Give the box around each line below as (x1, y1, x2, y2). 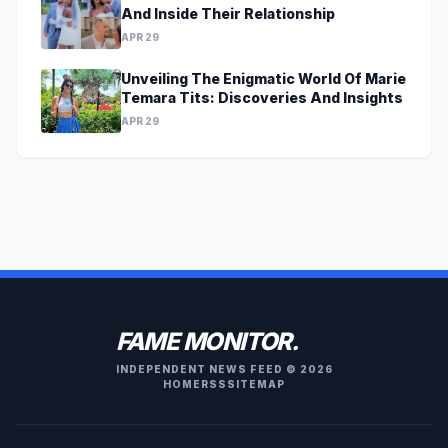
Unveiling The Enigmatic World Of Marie (121, 70, 406, 88)
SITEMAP (227, 378, 285, 391)
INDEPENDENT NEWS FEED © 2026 (115, 363, 333, 376)
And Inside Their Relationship (121, 5, 335, 23)
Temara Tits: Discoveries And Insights (121, 89, 403, 107)
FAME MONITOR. (115, 327, 298, 357)
